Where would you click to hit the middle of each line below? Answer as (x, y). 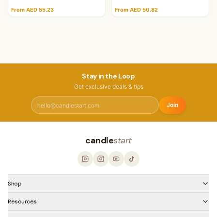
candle (99, 141)
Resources (22, 202)
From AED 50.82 (136, 10)
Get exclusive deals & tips (108, 87)
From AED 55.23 (32, 10)
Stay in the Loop (108, 76)
